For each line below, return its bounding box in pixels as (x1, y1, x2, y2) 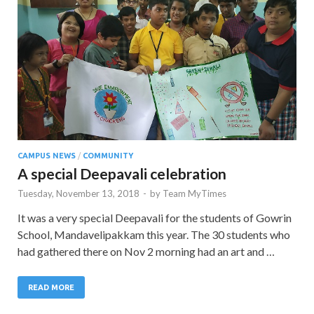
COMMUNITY (83, 151, 133, 160)
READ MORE (28, 282, 74, 292)
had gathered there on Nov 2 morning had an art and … (18, 244, 275, 258)
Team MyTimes (163, 187, 226, 199)
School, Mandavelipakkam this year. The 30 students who (18, 227, 290, 241)
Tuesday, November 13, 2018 (18, 187, 139, 199)
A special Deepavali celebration (18, 164, 226, 182)
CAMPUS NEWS (18, 151, 76, 160)
